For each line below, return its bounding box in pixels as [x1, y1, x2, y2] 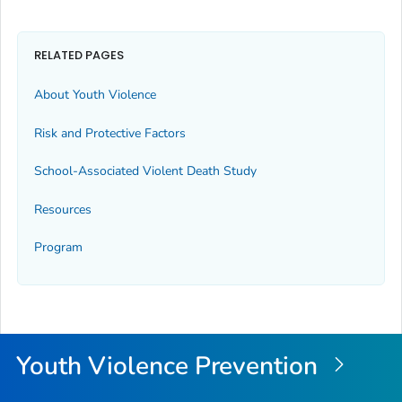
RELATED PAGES [34, 47, 124, 65]
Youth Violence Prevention [16, 348, 325, 383]
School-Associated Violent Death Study [34, 162, 257, 180]
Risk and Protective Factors [34, 124, 186, 142]
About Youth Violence [34, 86, 156, 104]
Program [34, 238, 83, 256]
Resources [34, 200, 92, 218]
